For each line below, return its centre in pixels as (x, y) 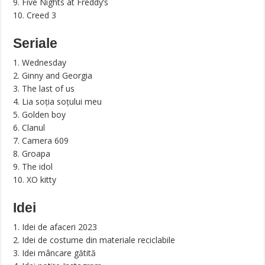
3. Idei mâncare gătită (55, 253)
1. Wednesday (40, 63)
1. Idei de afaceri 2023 (55, 227)
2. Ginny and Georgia (53, 76)
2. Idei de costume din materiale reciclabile (94, 240)
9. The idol (33, 167)
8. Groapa (32, 154)
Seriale (35, 43)
